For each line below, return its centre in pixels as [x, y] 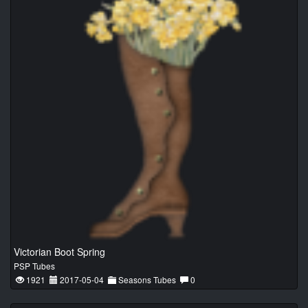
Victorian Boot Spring [59, 252]
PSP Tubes [34, 266]
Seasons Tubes [148, 279]
